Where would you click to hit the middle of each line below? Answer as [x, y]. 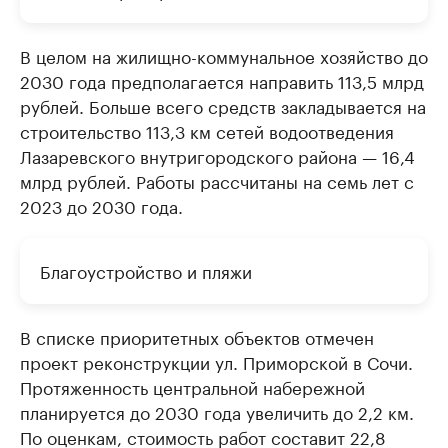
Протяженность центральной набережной [192, 386]
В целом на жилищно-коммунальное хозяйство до [224, 55]
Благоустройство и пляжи [146, 270]
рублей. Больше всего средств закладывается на [223, 105]
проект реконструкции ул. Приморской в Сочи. [216, 361]
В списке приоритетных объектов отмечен [197, 336]
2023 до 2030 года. [101, 205]
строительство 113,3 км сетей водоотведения [207, 130]
